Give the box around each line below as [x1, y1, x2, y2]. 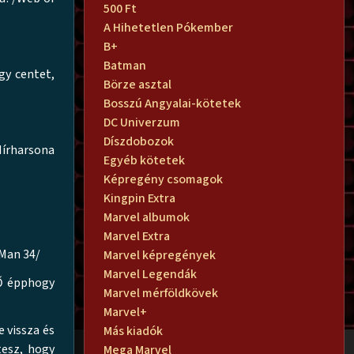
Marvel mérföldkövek [104, 284, 218, 302]
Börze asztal [104, 75, 171, 93]
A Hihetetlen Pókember [104, 18, 233, 36]
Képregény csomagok [104, 170, 223, 188]
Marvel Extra [104, 227, 170, 245]
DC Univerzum [104, 113, 180, 131]
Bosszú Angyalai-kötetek [104, 94, 241, 112]
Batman [104, 56, 146, 74]
